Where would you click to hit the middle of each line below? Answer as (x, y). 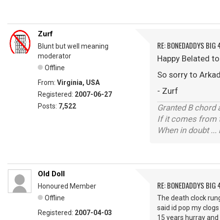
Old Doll (51, 174)
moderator (55, 56)
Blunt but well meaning (73, 46)
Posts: (48, 106)
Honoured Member (67, 186)
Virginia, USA (78, 83)
